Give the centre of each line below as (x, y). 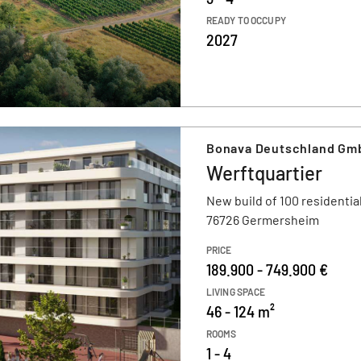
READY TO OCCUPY (246, 20)
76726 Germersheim (263, 219)
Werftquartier (264, 172)
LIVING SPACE (236, 291)
